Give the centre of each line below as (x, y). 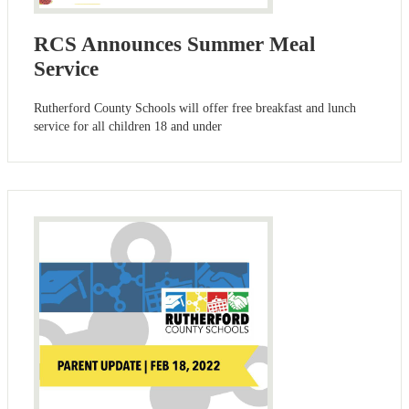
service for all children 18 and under (128, 126)
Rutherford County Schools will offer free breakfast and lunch (195, 108)
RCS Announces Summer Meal (174, 44)
